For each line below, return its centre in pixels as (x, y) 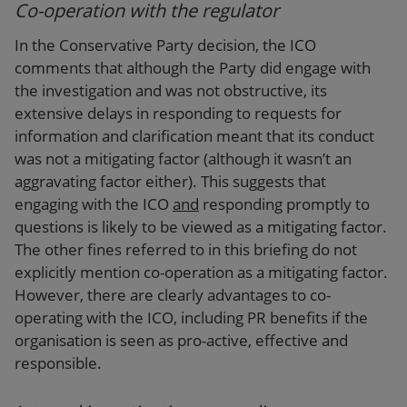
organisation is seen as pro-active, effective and (181, 341)
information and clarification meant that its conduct (194, 136)
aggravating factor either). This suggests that (170, 182)
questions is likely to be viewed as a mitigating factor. (201, 227)
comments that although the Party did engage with (193, 68)
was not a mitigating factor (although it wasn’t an (183, 159)
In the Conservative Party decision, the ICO (165, 45)
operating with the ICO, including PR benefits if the (191, 318)
